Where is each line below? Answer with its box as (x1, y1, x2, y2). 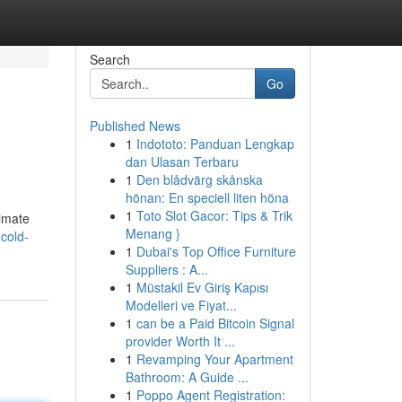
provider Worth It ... (125, 332, 235, 350)
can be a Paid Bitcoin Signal (135, 314, 294, 332)
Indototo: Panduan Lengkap (135, 135, 294, 153)
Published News (89, 117, 180, 135)
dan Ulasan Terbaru (125, 153, 239, 170)
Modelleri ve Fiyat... (125, 296, 237, 314)
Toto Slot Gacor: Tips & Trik (135, 206, 293, 224)
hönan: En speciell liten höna (125, 188, 289, 206)
